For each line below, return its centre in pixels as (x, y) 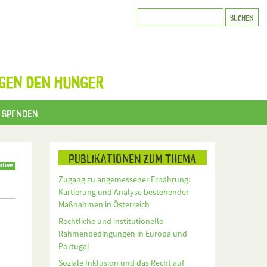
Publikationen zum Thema (133, 158)
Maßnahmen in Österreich (104, 205)
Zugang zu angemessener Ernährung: (124, 180)
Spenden (20, 113)
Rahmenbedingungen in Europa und (122, 234)
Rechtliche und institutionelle (111, 221)
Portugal (74, 246)
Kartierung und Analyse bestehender (123, 192)
